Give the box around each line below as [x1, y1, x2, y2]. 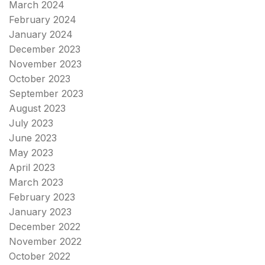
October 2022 [9, 250, 70, 262]
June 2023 [9, 131, 57, 144]
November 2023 [9, 57, 82, 70]
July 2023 [9, 117, 53, 129]
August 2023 [9, 102, 66, 114]
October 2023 [9, 72, 70, 85]
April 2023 [9, 161, 55, 173]
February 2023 [9, 190, 75, 203]
